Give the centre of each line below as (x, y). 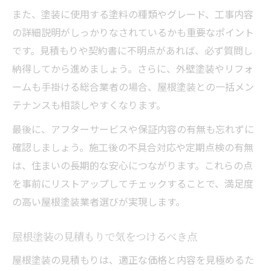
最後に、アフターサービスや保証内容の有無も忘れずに (133, 129)
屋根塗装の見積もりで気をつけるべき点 (105, 236)
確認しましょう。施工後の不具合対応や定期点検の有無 (133, 147)
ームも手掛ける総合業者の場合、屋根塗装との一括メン (133, 86)
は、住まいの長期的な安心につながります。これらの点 (132, 165)
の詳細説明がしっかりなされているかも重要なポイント (133, 32)
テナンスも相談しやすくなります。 (89, 104)
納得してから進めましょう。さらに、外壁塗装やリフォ (133, 68)
